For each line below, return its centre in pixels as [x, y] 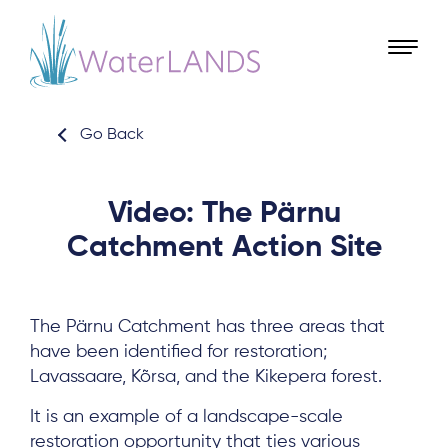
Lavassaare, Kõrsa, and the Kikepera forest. [206, 377]
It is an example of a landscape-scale [186, 417]
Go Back [112, 135]
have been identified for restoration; [178, 352]
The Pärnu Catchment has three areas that [207, 327]
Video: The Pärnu [224, 214]
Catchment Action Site [224, 248]
